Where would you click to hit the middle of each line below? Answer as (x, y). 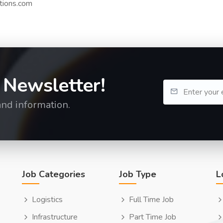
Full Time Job (151, 200)
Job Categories (54, 174)
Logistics (47, 200)
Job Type (138, 174)
